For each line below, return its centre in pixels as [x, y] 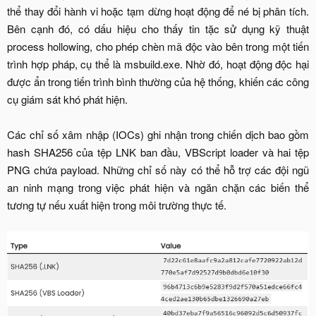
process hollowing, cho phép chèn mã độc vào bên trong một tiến [158, 47]
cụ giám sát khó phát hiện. [67, 99]
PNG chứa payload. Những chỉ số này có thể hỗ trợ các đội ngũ [158, 170]
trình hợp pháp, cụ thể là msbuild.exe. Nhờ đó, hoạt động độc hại [158, 64]
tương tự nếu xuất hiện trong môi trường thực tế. [117, 205]
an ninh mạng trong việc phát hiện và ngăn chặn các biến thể [158, 188]
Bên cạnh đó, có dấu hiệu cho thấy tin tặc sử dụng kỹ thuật [158, 29]
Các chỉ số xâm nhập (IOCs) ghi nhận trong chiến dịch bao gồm [158, 135]
